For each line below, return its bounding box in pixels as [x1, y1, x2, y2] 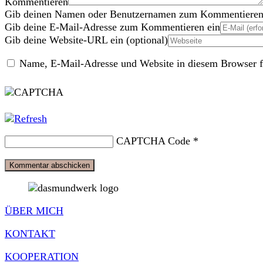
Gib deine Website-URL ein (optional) [5, 33, 168, 46]
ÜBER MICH [5, 204, 63, 217]
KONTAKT [5, 227, 55, 240]
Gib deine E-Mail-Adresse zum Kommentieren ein [5, 21, 220, 33]
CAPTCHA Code [116, 134, 190, 147]
